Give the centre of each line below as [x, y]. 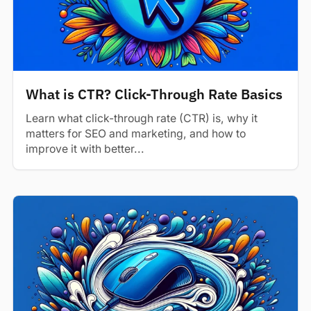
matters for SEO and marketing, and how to [136, 134]
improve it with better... [85, 149]
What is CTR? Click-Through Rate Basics [154, 94]
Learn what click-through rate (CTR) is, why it [142, 119]
